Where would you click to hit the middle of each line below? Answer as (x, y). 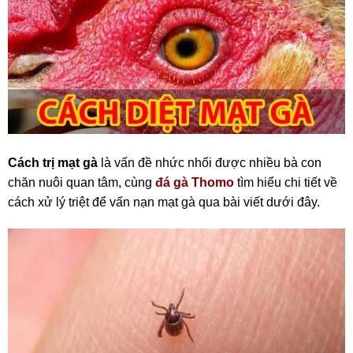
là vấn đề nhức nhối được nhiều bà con (210, 163)
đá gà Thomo (195, 183)
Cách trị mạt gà (53, 163)
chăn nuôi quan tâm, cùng (82, 183)
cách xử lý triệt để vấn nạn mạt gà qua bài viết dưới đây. (164, 203)
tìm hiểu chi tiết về (286, 183)
